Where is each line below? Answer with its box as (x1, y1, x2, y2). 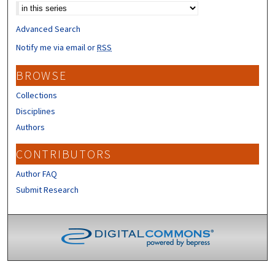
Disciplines (16, 105, 56, 117)
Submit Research (16, 184, 79, 195)
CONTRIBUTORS (16, 146, 112, 161)
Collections (16, 89, 58, 101)
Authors (16, 121, 45, 133)
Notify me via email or (16, 41, 98, 53)
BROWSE (16, 68, 67, 83)
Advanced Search (16, 23, 81, 34)
